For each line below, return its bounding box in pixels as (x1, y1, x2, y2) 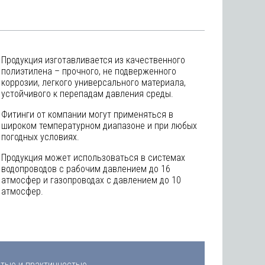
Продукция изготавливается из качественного (1, 54, 185, 66)
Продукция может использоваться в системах (1, 152, 185, 163)
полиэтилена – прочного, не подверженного (1, 66, 176, 77)
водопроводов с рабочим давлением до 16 (1, 163, 170, 174)
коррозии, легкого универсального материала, (1, 77, 186, 88)
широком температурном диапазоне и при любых (1, 120, 197, 131)
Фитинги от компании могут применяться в (1, 109, 173, 120)
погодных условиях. (1, 131, 79, 143)
